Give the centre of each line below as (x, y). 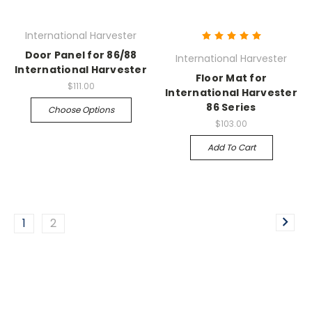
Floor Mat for (231, 78)
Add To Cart (231, 148)
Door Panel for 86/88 (81, 55)
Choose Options (81, 110)
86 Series (231, 108)
